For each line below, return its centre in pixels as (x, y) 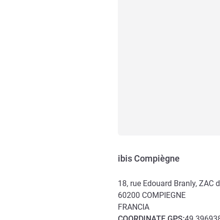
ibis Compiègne (149, 158)
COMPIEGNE (164, 195)
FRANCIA (134, 207)
